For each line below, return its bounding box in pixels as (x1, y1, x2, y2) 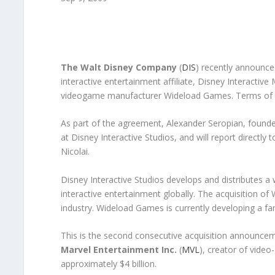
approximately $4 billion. (60, 258, 157, 270)
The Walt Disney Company (60, 61, 177, 73)
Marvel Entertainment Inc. (60, 244, 177, 256)
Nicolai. (60, 145, 90, 158)
